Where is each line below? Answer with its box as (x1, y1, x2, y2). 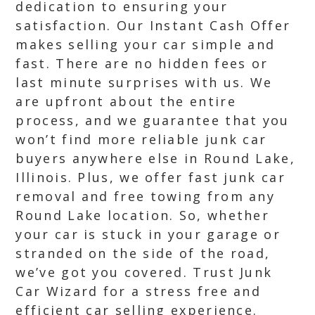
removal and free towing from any (15, 188, 276, 205)
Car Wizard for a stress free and (15, 283, 262, 300)
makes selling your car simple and (15, 36, 276, 53)
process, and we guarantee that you (15, 112, 290, 129)
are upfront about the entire (15, 93, 236, 110)
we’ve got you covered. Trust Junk (15, 264, 273, 281)
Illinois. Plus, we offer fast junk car (15, 169, 285, 186)
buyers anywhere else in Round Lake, (15, 150, 295, 167)
